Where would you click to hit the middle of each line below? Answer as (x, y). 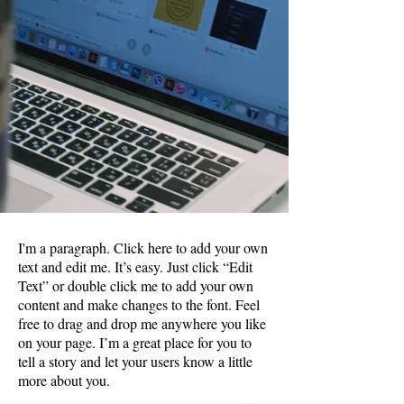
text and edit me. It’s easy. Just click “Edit (135, 266)
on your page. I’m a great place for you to (135, 342)
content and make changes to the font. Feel (139, 304)
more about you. (64, 380)
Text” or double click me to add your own (136, 285)
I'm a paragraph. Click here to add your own (143, 248)
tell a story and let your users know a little (135, 361)
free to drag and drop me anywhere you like (142, 323)
